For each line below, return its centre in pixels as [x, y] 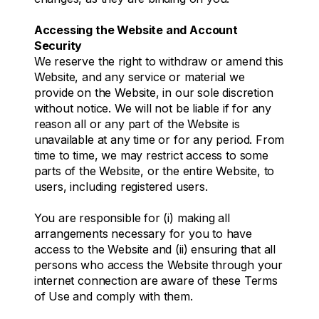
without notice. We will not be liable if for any [153, 108]
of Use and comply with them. [113, 296]
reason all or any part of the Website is [137, 124]
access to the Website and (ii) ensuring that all [155, 249]
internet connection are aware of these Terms [156, 280]
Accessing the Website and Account [136, 30]
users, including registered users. [121, 186]
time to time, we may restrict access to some [151, 155]
